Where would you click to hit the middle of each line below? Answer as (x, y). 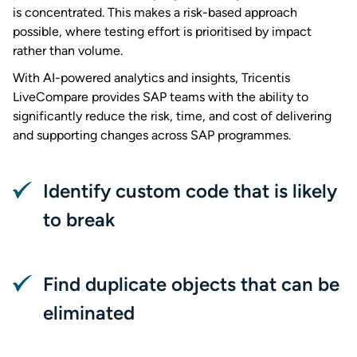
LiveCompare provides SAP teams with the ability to (161, 97)
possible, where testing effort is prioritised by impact (162, 31)
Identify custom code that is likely (190, 191)
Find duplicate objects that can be (191, 284)
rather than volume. (68, 51)
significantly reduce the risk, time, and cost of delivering (172, 116)
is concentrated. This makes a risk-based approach (155, 12)
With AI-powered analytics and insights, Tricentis (151, 78)
